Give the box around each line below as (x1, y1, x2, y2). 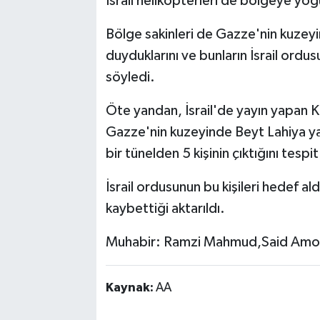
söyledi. (105, 70, 155, 85)
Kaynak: (105, 281, 156, 295)
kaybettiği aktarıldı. (105, 201, 225, 216)
